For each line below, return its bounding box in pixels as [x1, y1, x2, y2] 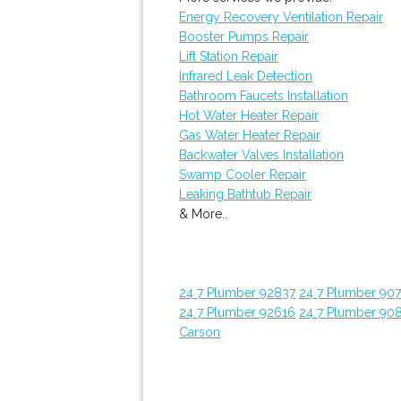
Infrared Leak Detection [179, 69, 312, 83]
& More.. [179, 207, 227, 221]
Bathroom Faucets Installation [179, 89, 348, 103]
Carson [179, 325, 220, 339]
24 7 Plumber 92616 [179, 305, 295, 320]
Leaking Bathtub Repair [179, 187, 311, 201]
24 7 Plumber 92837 [179, 286, 295, 300]
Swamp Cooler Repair [179, 167, 306, 182]
